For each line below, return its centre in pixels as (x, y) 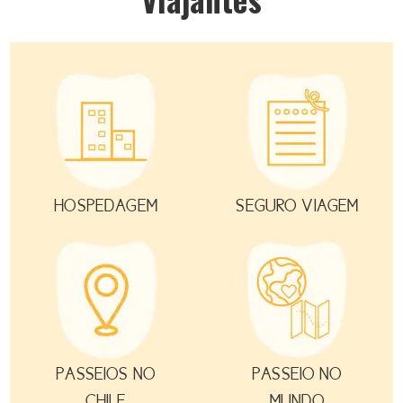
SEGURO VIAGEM (297, 206)
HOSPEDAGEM (106, 206)
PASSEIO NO (297, 374)
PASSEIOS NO (106, 374)
